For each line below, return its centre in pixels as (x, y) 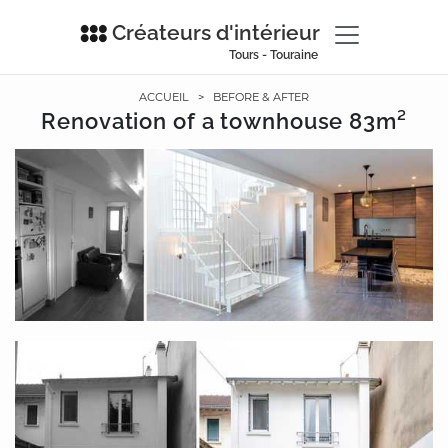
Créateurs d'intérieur (215, 32)
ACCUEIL (164, 97)
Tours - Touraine (273, 55)
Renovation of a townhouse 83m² (224, 121)
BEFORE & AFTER (261, 97)
